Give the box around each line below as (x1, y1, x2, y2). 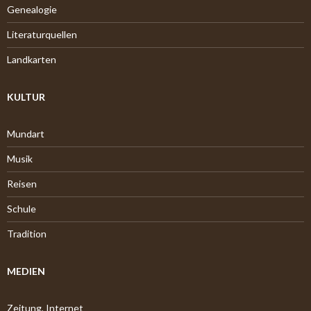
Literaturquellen (7, 28, 77, 40)
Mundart (7, 128, 44, 140)
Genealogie (7, 3, 57, 15)
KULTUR (7, 91, 45, 103)
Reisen (7, 178, 37, 190)
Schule (7, 203, 36, 215)
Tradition (7, 228, 47, 239)
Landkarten (7, 53, 56, 65)
